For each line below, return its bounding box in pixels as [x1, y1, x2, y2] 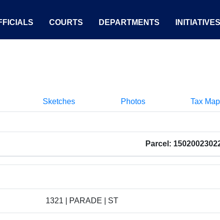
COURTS [49, 18, 83, 27]
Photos [120, 97, 145, 106]
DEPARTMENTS [99, 18, 160, 27]
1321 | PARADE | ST [46, 196, 118, 205]
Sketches [43, 97, 75, 106]
